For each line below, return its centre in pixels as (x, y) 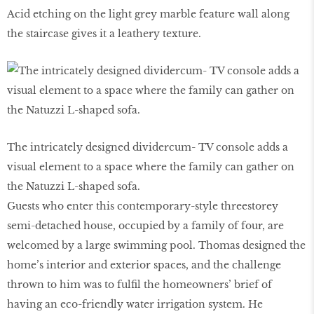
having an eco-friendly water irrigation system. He (135, 304)
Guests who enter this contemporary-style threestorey (143, 206)
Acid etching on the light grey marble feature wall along (148, 14)
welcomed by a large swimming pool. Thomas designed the (156, 245)
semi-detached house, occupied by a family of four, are (145, 225)
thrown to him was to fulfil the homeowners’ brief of (139, 284)
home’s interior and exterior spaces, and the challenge (144, 265)
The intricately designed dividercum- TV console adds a (148, 147)
